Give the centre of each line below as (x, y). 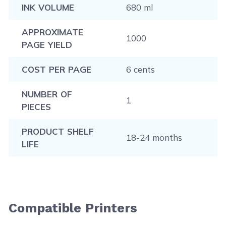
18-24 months (154, 137)
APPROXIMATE (52, 32)
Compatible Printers (73, 208)
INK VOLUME (48, 7)
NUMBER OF (47, 94)
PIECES (36, 106)
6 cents (140, 69)
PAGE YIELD (47, 44)
